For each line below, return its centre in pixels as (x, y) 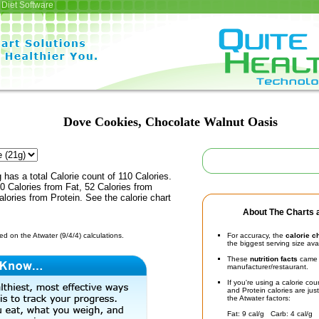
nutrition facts (274, 259)
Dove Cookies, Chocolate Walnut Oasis (170, 122)
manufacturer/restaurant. (268, 267)
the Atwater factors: (259, 298)
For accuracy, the (256, 235)
